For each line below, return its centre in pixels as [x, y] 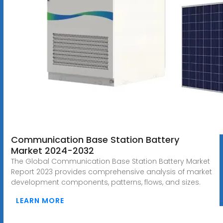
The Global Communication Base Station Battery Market [110, 161]
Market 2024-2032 [52, 150]
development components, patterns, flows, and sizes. [106, 182]
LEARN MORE [40, 200]
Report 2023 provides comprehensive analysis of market [111, 171]
